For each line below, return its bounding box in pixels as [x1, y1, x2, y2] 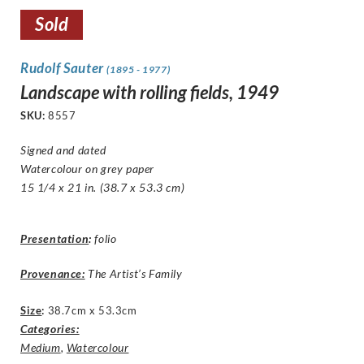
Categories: [20, 322, 80, 336]
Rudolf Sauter [20, 59, 107, 77]
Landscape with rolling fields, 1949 [20, 81, 279, 104]
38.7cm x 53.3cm [47, 304, 137, 318]
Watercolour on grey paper [20, 162, 154, 176]
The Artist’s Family [84, 266, 183, 281]
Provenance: [20, 266, 85, 281]
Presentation [20, 232, 89, 246]
